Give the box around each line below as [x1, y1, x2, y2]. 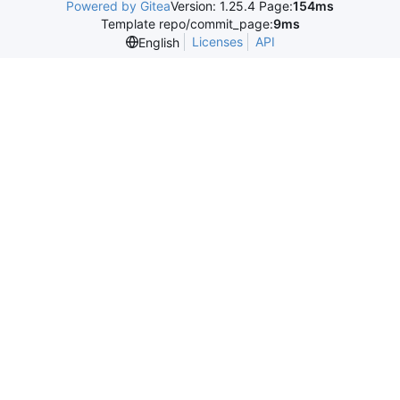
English [137, 34, 179, 50]
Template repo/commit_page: [100, 16, 273, 32]
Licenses [191, 34, 243, 50]
